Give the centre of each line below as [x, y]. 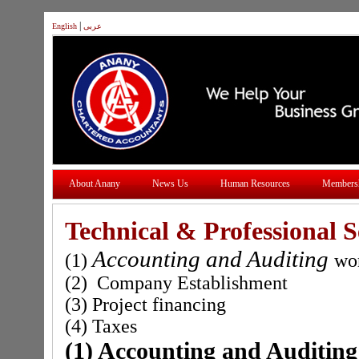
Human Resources [255, 184]
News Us [170, 184]
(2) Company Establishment [176, 283]
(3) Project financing [145, 305]
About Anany [95, 184]
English [65, 26]
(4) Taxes [101, 326]
